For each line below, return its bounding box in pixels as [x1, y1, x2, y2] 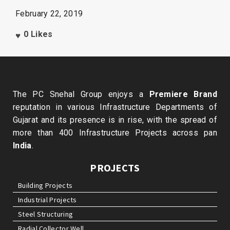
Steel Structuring [18, 209, 73, 219]
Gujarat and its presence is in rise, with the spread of [13, 115, 217, 125]
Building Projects [18, 181, 73, 190]
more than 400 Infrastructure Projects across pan [13, 128, 217, 138]
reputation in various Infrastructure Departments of [13, 102, 217, 112]
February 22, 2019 [15, 9, 83, 18]
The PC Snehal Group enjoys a [13, 89, 149, 99]
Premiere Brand [149, 89, 217, 99]
